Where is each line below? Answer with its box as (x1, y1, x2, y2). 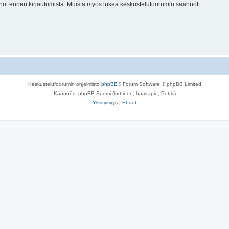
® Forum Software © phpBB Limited (117, 81, 201, 87)
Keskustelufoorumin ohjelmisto (28, 81, 101, 87)
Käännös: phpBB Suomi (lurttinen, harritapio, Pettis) (53, 90, 176, 96)
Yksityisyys (93, 99, 118, 105)
